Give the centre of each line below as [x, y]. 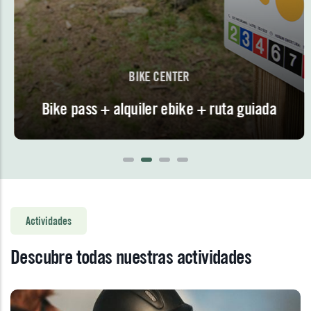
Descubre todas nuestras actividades [131, 257]
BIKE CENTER [155, 76]
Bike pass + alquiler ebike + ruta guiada [155, 108]
